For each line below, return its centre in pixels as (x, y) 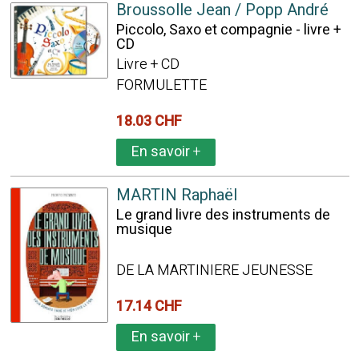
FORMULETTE (161, 85)
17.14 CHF (152, 307)
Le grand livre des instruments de (223, 215)
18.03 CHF (152, 121)
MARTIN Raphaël (176, 195)
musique (144, 230)
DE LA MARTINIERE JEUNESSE (214, 270)
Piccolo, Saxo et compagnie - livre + (228, 30)
